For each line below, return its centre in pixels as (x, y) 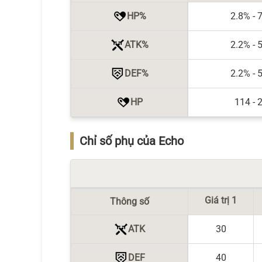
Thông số (130, 201)
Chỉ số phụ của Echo (132, 141)
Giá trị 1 (221, 200)
